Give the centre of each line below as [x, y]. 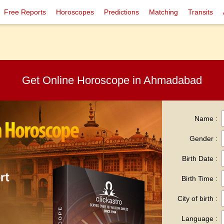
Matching [163, 12]
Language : [199, 218]
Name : [206, 118]
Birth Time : [199, 178]
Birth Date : [199, 158]
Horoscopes [75, 12]
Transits [200, 12]
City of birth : [197, 198]
